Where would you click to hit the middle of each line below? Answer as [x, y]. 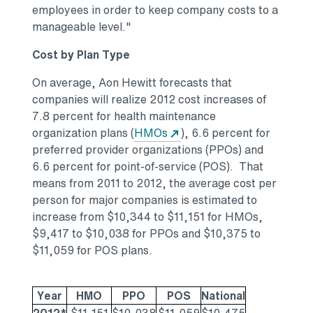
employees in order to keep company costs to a [155, 10]
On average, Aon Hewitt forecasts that [132, 83]
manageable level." [81, 27]
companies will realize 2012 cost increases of [149, 100]
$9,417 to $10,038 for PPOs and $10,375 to [146, 234]
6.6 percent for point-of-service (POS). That [148, 167]
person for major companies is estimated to [145, 200]
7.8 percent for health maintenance [124, 116]
